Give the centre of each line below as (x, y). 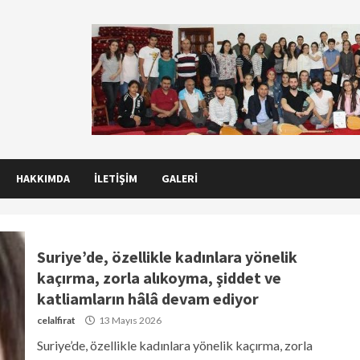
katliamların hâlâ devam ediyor (147, 298)
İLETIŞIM (116, 178)
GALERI (180, 178)
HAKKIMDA (43, 178)
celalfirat (56, 320)
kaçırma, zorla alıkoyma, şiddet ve (159, 277)
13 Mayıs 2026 (129, 320)
